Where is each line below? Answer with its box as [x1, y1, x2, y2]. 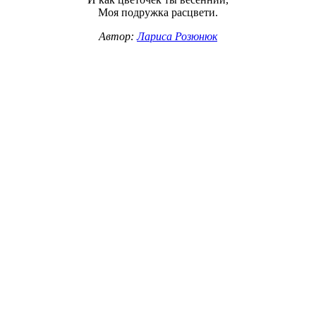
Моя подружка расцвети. [98, 6, 218, 18]
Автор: [99, 30, 137, 42]
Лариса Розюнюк [137, 30, 217, 42]
